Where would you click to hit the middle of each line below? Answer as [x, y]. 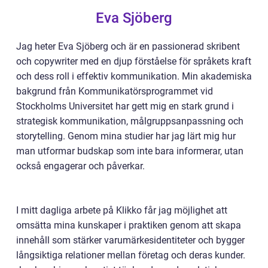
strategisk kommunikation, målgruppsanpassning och [130, 121]
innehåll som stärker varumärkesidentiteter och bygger [130, 240]
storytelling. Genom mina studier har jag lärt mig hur [126, 136]
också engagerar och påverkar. [80, 166]
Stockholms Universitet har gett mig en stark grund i [125, 106]
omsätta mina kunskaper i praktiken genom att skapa [129, 225]
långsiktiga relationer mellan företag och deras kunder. [131, 255]
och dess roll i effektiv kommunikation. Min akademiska [134, 76]
